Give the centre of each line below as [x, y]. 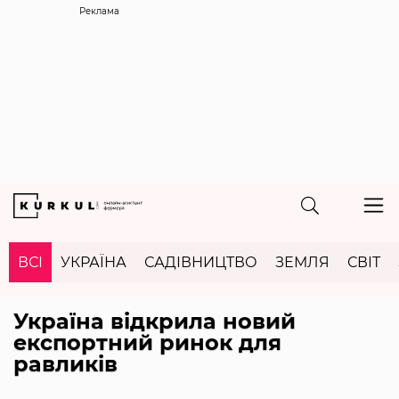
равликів [65, 363]
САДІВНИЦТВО [201, 262]
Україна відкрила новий [155, 321]
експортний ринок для [147, 342]
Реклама [99, 11]
